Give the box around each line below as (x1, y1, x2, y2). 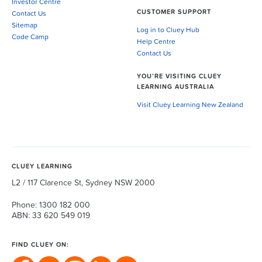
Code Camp (12, 34, 49, 42)
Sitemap (12, 22, 37, 30)
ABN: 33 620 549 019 (12, 212, 90, 220)
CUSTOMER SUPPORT (137, 9, 211, 16)
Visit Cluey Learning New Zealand (137, 102, 243, 109)
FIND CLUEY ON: (12, 242, 69, 249)
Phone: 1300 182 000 (12, 201, 90, 210)
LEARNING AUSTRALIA (137, 84, 214, 91)
